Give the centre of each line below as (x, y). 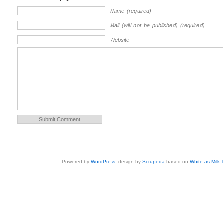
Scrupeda (154, 161)
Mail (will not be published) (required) (157, 26)
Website (120, 40)
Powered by (76, 161)
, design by (129, 161)
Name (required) (131, 11)
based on (177, 161)
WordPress (103, 161)
